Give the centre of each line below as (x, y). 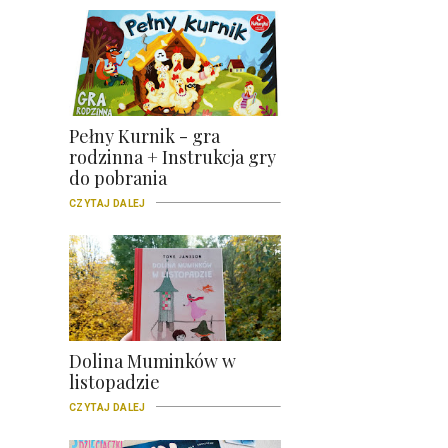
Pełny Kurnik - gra (144, 136)
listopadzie (114, 382)
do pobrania (118, 178)
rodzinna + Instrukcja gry (172, 157)
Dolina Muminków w (152, 361)
